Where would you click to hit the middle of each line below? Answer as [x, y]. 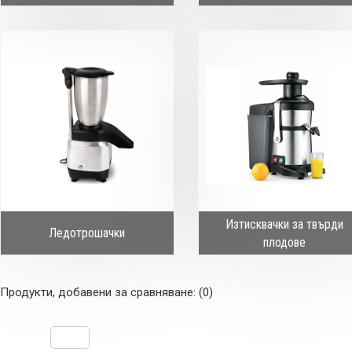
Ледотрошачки [87, 233]
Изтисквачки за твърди [285, 224]
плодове [285, 242]
